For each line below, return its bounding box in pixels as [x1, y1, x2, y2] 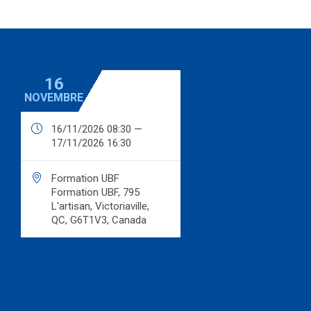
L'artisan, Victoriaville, [51, 200, 149, 213]
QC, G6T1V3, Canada [51, 214, 146, 227]
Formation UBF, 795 [51, 186, 140, 199]
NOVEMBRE [24, 91, 83, 105]
